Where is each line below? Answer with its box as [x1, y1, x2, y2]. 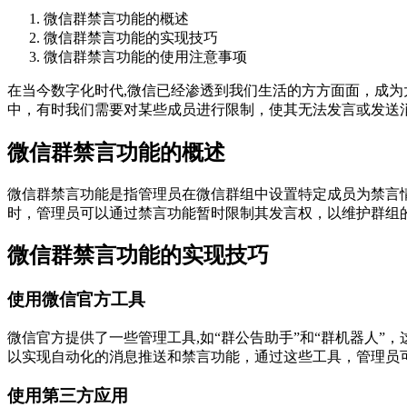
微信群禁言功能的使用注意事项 [44, 48, 247, 65]
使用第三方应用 [7, 385, 128, 405]
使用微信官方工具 [7, 290, 145, 310]
